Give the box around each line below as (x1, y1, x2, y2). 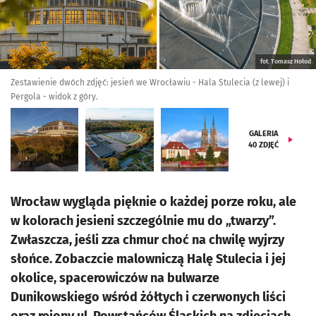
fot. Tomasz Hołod (260, 58, 311, 65)
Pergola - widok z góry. (11, 92, 98, 102)
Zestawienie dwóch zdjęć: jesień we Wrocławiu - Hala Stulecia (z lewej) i (11, 78, 289, 87)
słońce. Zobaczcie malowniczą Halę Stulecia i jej (11, 251, 286, 267)
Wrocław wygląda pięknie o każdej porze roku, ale (11, 194, 296, 209)
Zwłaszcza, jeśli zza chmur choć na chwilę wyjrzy (11, 232, 284, 248)
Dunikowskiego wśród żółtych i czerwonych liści (11, 289, 286, 305)
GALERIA (249, 129, 279, 138)
